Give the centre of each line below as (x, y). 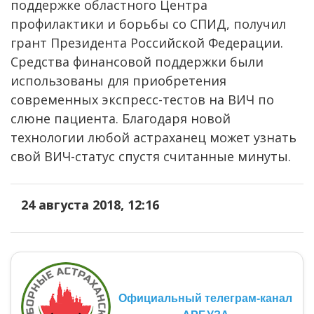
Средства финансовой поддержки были (137, 61)
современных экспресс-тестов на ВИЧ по (142, 99)
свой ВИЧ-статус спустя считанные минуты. (151, 156)
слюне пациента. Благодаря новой (121, 118)
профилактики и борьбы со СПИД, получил (148, 23)
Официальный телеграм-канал (205, 298)
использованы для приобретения (118, 80)
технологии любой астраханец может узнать (153, 137)
